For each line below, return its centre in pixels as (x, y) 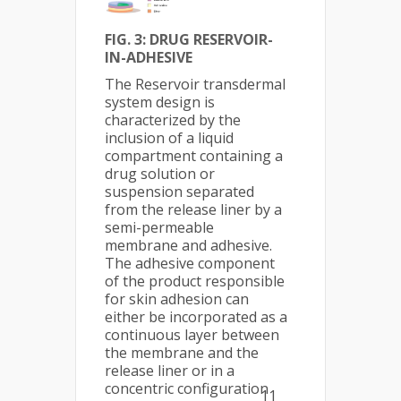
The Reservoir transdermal (195, 85)
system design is (160, 102)
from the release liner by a (193, 210)
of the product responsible (195, 282)
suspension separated (179, 192)
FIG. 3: (127, 40)
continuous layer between (192, 335)
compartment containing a (194, 156)
